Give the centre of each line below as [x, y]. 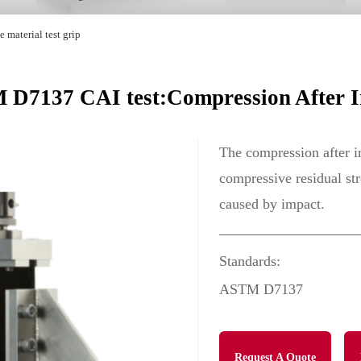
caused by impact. [272, 204]
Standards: [250, 261]
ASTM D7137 [261, 289]
